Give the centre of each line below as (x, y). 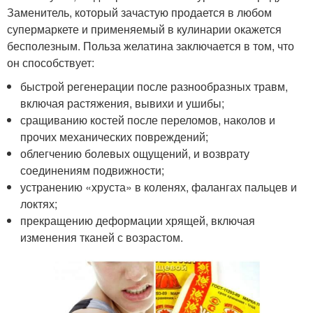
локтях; (39, 203)
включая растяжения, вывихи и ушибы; (123, 103)
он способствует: (51, 62)
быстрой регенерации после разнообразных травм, (154, 86)
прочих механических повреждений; (115, 136)
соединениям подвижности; (93, 170)
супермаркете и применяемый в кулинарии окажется (144, 29)
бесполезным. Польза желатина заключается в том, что (151, 45)
